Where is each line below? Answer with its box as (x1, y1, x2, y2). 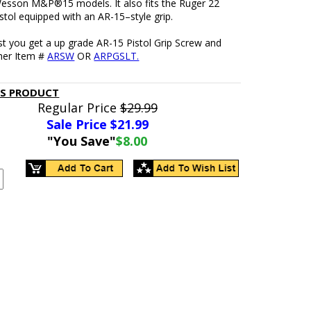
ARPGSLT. (94, 49, 140, 62)
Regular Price (37, 99, 120, 116)
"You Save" (47, 133, 117, 149)
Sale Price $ (46, 116, 117, 133)
